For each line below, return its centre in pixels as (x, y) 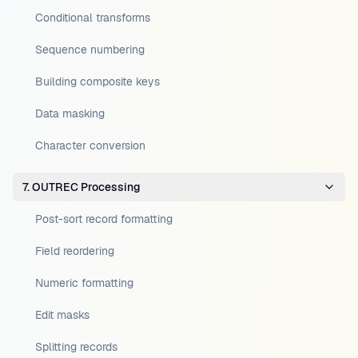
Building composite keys (97, 82)
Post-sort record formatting (104, 219)
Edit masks (62, 315)
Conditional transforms (93, 18)
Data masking (70, 113)
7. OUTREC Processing (82, 187)
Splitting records (76, 347)
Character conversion (90, 145)
